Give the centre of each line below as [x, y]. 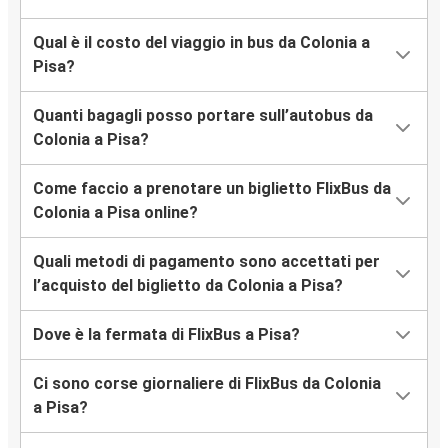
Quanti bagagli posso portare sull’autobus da [203, 116]
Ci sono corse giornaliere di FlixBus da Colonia [207, 384]
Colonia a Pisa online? [115, 213]
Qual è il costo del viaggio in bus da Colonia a [201, 43]
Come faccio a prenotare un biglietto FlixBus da [212, 189]
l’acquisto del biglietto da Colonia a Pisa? [188, 286]
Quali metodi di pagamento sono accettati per [206, 262]
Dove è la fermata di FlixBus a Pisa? [166, 335]
